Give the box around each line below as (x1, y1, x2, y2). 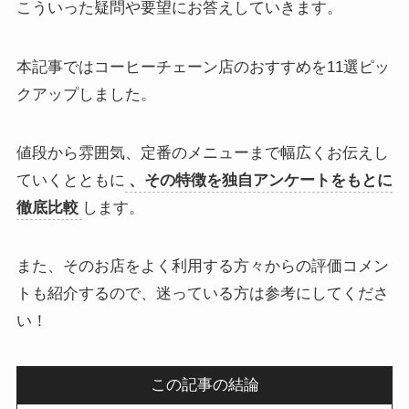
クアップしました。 (16, 85, 156, 103)
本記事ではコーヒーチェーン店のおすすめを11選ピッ (16, 58, 390, 76)
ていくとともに (16, 171, 125, 189)
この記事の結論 (150, 376, 259, 394)
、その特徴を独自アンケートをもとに (128, 171, 393, 189)
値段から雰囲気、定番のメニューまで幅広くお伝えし (16, 143, 389, 162)
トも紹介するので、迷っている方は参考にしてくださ (16, 284, 389, 302)
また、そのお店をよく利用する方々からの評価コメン (16, 257, 389, 275)
